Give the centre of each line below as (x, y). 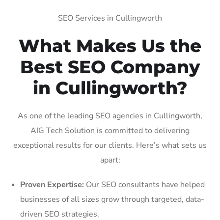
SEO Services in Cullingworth (110, 18)
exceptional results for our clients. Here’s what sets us (110, 145)
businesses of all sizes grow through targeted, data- (112, 199)
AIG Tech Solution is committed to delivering (110, 130)
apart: (110, 160)
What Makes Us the (110, 45)
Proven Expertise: (52, 184)
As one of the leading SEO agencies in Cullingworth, (110, 116)
